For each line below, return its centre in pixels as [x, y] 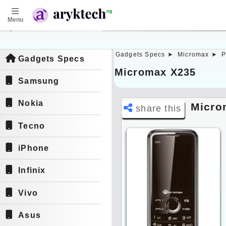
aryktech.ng [44, 36]
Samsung [39, 81]
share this [159, 108]
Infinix [32, 171]
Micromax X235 [155, 72]
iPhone [34, 148]
